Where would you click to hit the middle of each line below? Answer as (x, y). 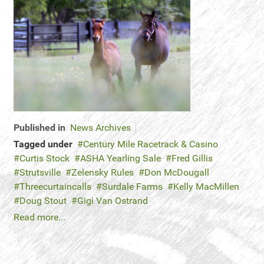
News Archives (100, 128)
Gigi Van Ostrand (113, 201)
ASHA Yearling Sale (121, 158)
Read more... (39, 217)
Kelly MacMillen (206, 187)
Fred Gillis (192, 158)
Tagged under (43, 144)
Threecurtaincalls (55, 187)
